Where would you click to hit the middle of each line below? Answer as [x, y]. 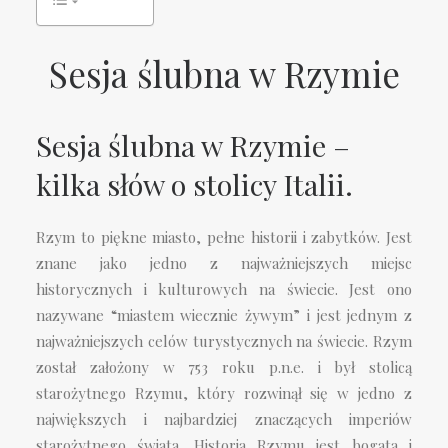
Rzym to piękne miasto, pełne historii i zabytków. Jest [224, 237]
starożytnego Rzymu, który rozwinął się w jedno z [224, 393]
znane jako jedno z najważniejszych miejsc [224, 263]
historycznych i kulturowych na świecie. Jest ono [224, 289]
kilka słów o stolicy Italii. [194, 184]
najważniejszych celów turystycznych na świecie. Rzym [224, 341]
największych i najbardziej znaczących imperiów [224, 419]
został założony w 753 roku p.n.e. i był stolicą [224, 367]
